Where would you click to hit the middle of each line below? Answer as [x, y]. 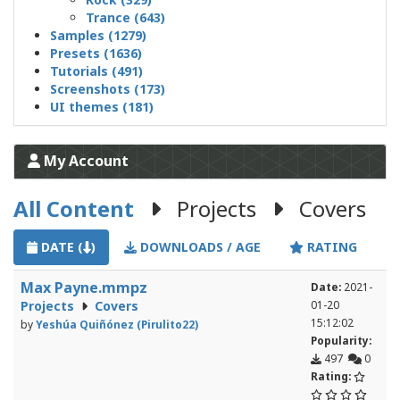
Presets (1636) [96, 54]
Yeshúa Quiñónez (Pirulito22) [117, 325]
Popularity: [341, 341]
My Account [84, 161]
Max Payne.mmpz [84, 288]
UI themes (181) [102, 107]
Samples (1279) [98, 36]
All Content [74, 209]
